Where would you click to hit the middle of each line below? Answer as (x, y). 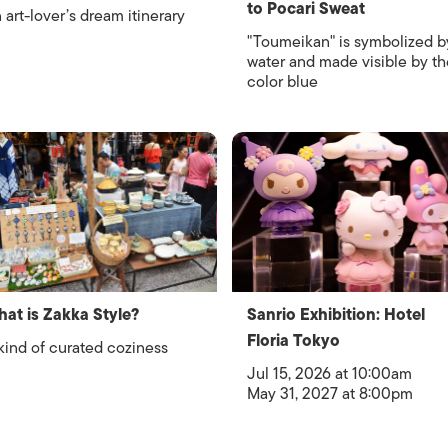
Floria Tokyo (293, 341)
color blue (282, 82)
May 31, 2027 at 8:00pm (329, 394)
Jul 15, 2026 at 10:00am (329, 374)
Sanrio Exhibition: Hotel (335, 315)
